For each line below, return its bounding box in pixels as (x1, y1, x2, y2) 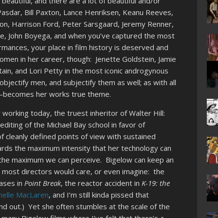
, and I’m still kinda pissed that (49, 190, 149, 200)
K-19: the (142, 178, 170, 188)
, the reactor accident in (61, 178, 142, 188)
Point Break (24, 178, 61, 188)
